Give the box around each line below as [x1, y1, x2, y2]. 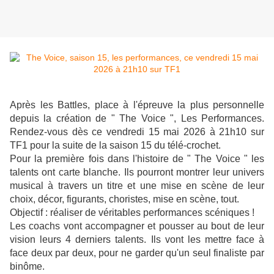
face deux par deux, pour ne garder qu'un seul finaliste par [10, 248, 264, 259]
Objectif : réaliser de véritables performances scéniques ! [10, 207, 254, 218]
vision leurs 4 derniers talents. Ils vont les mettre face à [10, 234, 264, 245]
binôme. [10, 261, 45, 272]
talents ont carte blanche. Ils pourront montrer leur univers [10, 167, 264, 178]
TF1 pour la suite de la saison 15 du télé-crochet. [10, 140, 221, 151]
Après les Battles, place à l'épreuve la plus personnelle [10, 100, 264, 111]
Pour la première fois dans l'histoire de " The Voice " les [10, 154, 264, 165]
